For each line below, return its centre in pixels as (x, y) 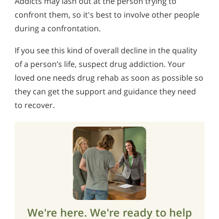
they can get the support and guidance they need (105, 92)
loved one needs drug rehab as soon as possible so (109, 78)
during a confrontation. (58, 28)
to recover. (35, 105)
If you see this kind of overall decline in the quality (106, 51)
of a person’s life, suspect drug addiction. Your (100, 64)
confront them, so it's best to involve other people (107, 14)
